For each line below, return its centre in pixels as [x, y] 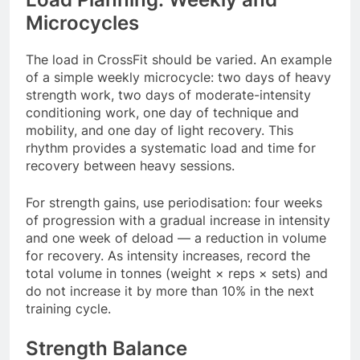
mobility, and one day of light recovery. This [160, 131]
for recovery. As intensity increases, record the [168, 256]
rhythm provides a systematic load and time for [171, 148]
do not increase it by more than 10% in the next [170, 291]
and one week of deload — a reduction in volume [176, 238]
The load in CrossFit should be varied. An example [179, 60]
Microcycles [82, 23]
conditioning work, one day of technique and [162, 113]
